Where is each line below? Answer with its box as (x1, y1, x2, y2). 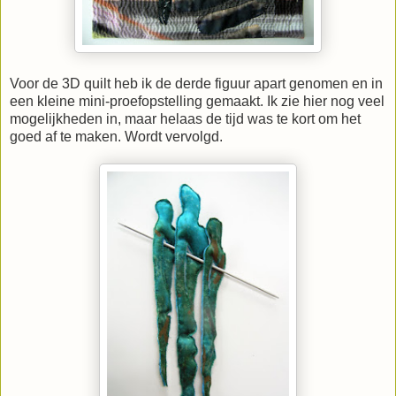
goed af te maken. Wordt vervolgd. (10, 128, 223, 144)
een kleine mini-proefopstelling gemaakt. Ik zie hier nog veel (10, 93, 385, 109)
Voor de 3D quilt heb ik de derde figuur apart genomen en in (10, 75, 383, 91)
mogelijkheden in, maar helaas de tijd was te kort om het (10, 110, 361, 126)
